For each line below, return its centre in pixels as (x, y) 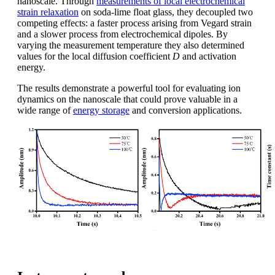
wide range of (45, 110)
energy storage (101, 110)
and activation (208, 56)
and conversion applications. (186, 110)
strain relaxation (48, 12)
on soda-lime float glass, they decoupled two (166, 12)
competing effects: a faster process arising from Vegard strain (134, 23)
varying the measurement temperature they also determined (131, 45)
